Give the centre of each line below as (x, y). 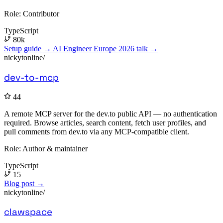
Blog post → (24, 183)
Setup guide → (28, 49)
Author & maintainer (54, 148)
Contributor (40, 14)
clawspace (28, 212)
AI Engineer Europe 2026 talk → (105, 49)
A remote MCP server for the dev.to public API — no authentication (111, 113)
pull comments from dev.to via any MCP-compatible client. (97, 131)
